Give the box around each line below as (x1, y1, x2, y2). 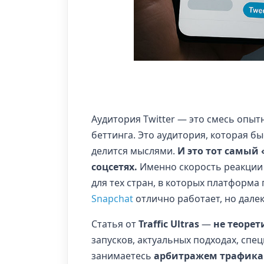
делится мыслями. (91, 144, 177, 158)
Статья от (91, 217, 138, 231)
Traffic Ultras (138, 217, 199, 231)
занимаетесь (91, 249, 154, 263)
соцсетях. (91, 160, 137, 174)
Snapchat (91, 192, 133, 206)
